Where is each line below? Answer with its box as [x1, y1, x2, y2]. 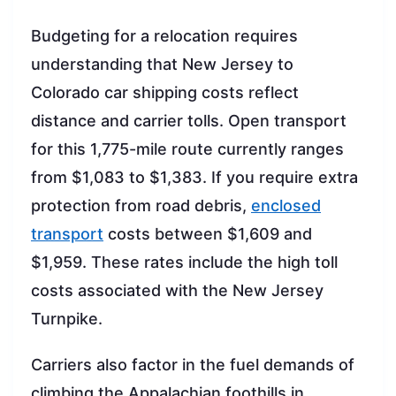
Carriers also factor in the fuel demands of [31, 354, 354, 374]
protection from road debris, [31, 195, 251, 215]
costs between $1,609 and [103, 224, 312, 243]
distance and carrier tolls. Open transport [31, 110, 346, 130]
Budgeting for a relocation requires [31, 26, 298, 45]
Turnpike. [31, 308, 103, 328]
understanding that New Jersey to [31, 54, 293, 73]
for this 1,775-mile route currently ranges [31, 139, 344, 158]
